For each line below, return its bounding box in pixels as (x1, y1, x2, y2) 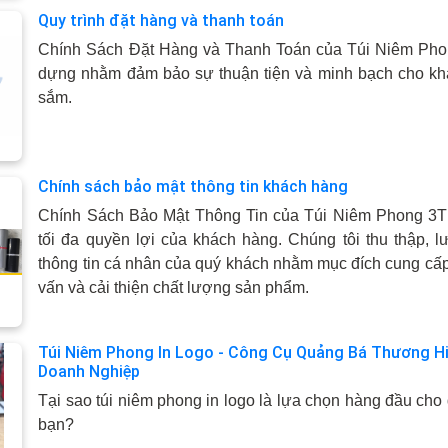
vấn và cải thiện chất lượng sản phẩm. (38, 279, 310, 296)
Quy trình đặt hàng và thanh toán (38, 11, 285, 30)
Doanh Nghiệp (38, 362, 141, 381)
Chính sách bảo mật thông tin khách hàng (38, 177, 349, 196)
